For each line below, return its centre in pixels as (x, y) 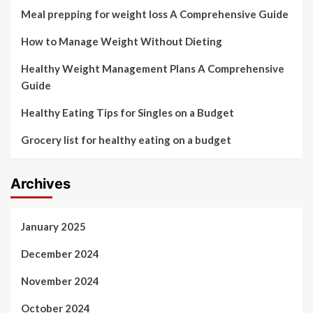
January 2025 (53, 226)
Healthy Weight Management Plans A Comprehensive (153, 68)
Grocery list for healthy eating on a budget (126, 140)
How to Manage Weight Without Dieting (122, 41)
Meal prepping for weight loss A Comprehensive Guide (155, 14)
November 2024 (60, 281)
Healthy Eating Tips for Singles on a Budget (128, 112)
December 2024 (60, 254)
